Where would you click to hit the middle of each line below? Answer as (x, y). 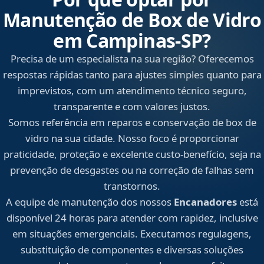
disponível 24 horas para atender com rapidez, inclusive (132, 218)
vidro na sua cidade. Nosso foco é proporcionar (132, 138)
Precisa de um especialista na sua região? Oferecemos (132, 59)
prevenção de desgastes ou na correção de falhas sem (132, 170)
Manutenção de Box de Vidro (132, 20)
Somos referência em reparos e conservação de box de (132, 123)
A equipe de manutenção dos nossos (90, 202)
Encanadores (205, 202)
